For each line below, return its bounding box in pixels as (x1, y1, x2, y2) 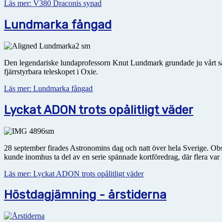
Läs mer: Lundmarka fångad (4, 84, 93, 93)
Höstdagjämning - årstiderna (4, 188, 166, 202)
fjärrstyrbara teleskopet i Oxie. (4, 67, 100, 76)
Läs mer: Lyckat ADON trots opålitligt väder (4, 169, 144, 178)
